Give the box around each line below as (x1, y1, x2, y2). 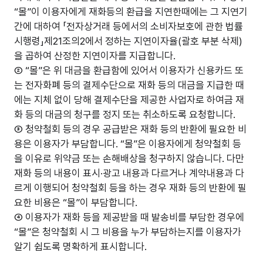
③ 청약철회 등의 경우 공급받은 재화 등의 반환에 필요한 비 (14, 123, 247, 135)
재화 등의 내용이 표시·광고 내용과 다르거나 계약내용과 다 (14, 167, 244, 179)
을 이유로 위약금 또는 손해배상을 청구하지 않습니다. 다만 (14, 152, 244, 164)
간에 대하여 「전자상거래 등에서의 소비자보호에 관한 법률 (14, 20, 243, 32)
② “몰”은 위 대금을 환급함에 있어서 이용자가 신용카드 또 (14, 64, 244, 76)
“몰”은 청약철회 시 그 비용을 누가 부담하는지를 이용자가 (14, 225, 241, 238)
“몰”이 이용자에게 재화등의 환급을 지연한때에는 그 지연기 (14, 5, 248, 18)
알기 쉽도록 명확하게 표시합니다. (14, 240, 147, 252)
